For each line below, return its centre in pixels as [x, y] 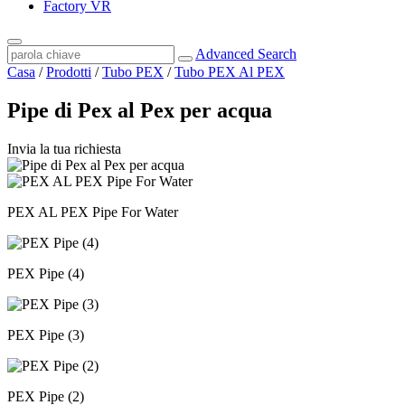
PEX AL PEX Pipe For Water [93, 212]
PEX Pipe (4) [46, 273]
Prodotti [69, 72]
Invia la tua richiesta [64, 148]
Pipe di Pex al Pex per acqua [140, 110]
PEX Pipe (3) [46, 334]
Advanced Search [246, 54]
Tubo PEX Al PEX [230, 72]
